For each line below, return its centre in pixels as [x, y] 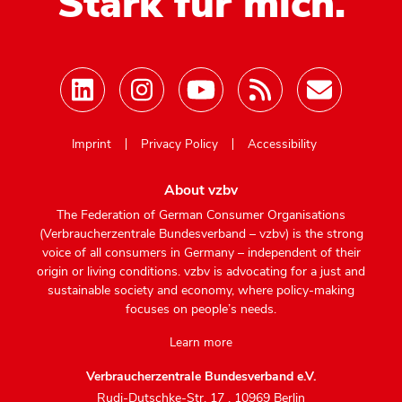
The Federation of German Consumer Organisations [201, 215]
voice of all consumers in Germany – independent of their [201, 253]
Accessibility [282, 144]
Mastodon [229, 130]
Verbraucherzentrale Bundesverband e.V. [201, 377]
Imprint [91, 144]
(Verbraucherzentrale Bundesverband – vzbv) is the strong [201, 234]
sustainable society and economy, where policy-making [201, 291]
